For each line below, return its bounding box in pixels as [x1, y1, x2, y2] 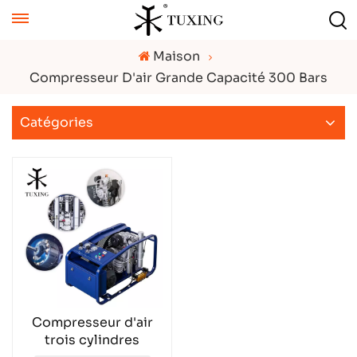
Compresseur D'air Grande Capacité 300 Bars [29, 69, 328, 86]
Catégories [20, 114, 93, 131]
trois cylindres [45, 331, 139, 348]
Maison [153, 48, 201, 65]
